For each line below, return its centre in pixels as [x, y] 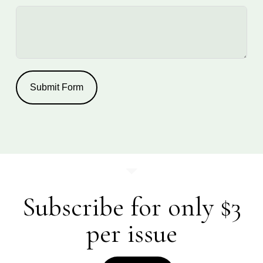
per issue [131, 233]
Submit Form [56, 87]
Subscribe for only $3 [131, 207]
